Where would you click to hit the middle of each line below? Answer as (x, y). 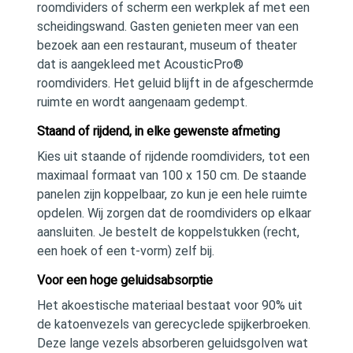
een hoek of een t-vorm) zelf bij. (126, 251)
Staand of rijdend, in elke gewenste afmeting (158, 132)
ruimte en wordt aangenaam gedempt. (142, 102)
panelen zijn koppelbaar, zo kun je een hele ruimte (172, 194)
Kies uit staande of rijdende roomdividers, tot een (173, 156)
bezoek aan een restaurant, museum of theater (167, 45)
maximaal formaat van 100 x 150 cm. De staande (172, 175)
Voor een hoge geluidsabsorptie (125, 281)
